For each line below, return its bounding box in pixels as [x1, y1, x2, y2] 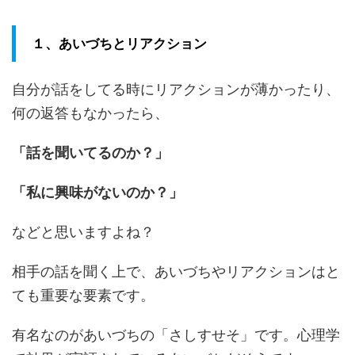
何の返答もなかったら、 [12, 105, 169, 122]
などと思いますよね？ [12, 223, 155, 241]
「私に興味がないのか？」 [12, 184, 183, 201]
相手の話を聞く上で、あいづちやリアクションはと [12, 263, 340, 281]
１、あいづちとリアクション [32, 36, 207, 52]
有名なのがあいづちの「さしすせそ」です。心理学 [12, 326, 340, 344]
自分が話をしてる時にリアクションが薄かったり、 [12, 81, 340, 98]
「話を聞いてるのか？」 [12, 144, 169, 162]
